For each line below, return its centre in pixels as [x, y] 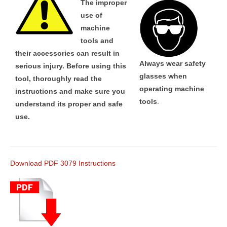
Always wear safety [173, 63]
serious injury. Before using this [71, 66]
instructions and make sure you [70, 91]
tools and [97, 40]
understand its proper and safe [69, 104]
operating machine [172, 88]
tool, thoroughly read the [59, 78]
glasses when [163, 76]
